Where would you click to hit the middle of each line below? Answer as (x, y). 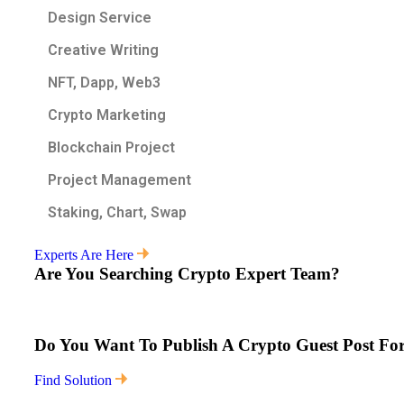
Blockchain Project (111, 148)
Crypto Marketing (107, 115)
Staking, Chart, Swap (117, 213)
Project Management (119, 180)
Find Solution (75, 381)
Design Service (100, 18)
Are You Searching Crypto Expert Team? (187, 274)
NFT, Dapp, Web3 (104, 83)
